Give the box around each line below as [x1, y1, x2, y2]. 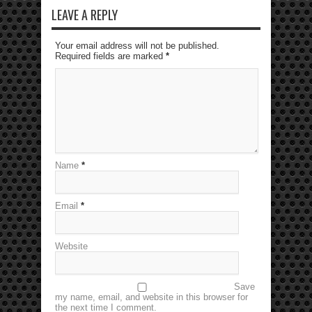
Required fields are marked [55, 51, 166, 62]
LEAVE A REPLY [52, 6, 118, 24]
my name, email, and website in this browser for [55, 292, 248, 303]
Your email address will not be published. [55, 40, 219, 52]
